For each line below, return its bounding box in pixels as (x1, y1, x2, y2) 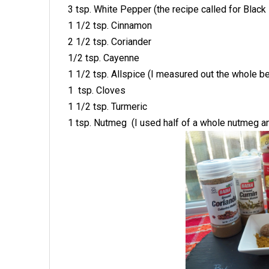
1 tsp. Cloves (68, 85, 125, 96)
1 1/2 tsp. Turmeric (68, 101, 147, 112)
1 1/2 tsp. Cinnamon (68, 20, 152, 31)
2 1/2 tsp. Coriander (68, 36, 151, 47)
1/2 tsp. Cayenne (68, 52, 139, 64)
